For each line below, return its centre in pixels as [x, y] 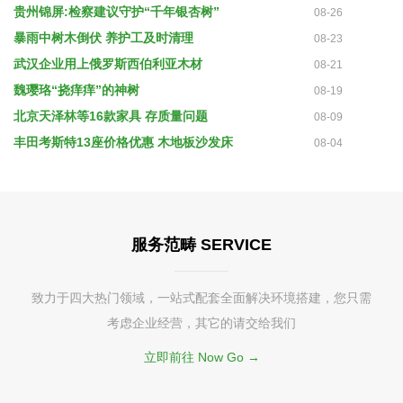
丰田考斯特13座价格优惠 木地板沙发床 [123, 142]
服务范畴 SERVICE [201, 245]
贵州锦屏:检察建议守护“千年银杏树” [116, 12]
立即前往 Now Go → [201, 357]
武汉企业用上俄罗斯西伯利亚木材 [108, 64]
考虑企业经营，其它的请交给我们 [201, 323]
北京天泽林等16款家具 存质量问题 [111, 116]
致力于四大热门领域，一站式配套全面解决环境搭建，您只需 [201, 298]
